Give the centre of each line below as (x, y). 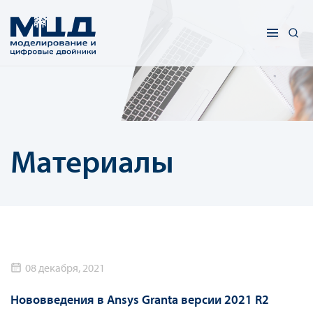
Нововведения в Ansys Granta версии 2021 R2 (140, 300)
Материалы (92, 161)
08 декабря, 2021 (65, 268)
